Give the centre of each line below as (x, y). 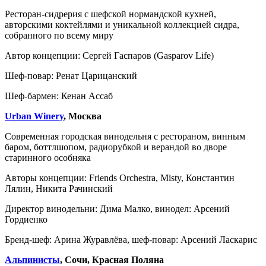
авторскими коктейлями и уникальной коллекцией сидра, (122, 24)
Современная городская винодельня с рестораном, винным (125, 136)
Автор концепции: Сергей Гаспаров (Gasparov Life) (109, 55)
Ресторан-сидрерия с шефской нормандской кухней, (110, 14)
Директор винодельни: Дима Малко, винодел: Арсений (117, 208)
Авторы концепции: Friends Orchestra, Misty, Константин (120, 178)
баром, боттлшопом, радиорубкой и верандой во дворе (116, 147)
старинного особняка (49, 157)
